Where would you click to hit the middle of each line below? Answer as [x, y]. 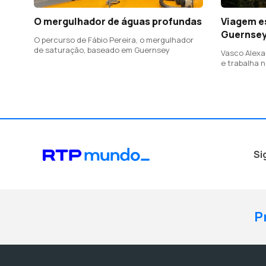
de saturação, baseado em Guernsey [102, 50]
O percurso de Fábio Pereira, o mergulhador [114, 40]
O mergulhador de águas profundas [118, 22]
